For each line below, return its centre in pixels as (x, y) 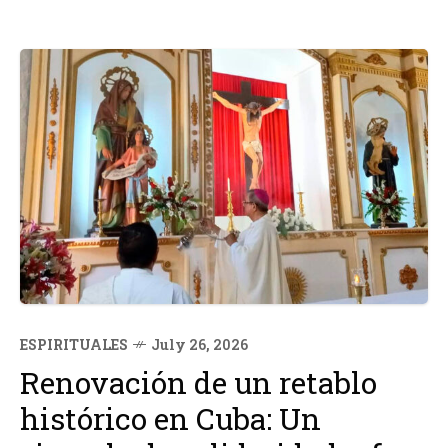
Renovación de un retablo (198, 382)
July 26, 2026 (199, 344)
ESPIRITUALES (74, 344)
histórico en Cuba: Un (170, 418)
